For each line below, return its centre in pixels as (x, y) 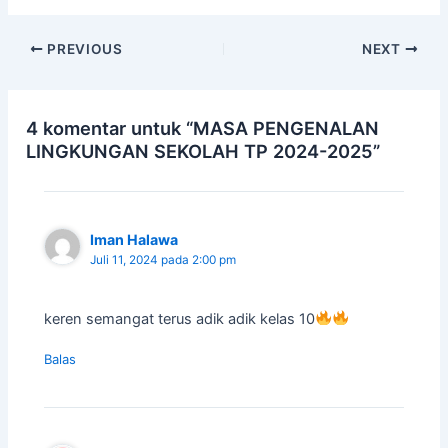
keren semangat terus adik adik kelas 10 (180, 318)
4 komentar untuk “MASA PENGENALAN (203, 128)
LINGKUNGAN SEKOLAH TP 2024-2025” (203, 151)
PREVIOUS (83, 48)
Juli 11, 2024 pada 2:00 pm (163, 260)
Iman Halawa (134, 240)
